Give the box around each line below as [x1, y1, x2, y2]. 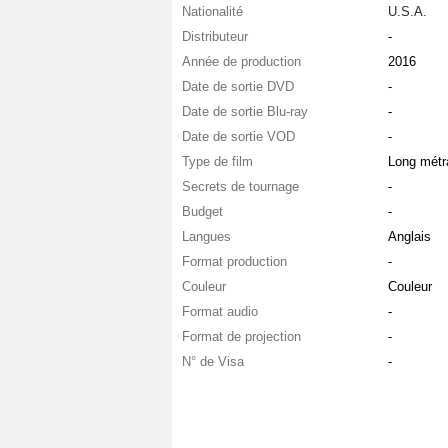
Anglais [387, 228, 431, 244]
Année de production [182, 53, 301, 69]
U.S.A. [387, 3, 427, 19]
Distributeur [182, 28, 248, 44]
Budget [182, 203, 223, 219]
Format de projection [182, 328, 301, 344]
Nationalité [182, 3, 243, 19]
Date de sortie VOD [182, 128, 295, 144]
